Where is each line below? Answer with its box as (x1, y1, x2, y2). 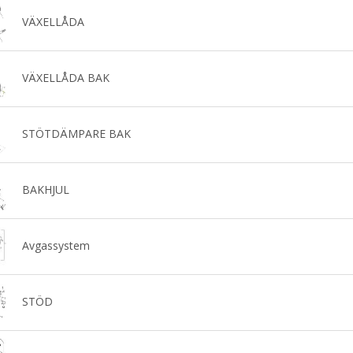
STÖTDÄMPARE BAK (21, 125, 131, 141)
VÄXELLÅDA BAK (21, 69, 110, 85)
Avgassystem (21, 237, 90, 253)
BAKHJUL (21, 181, 69, 197)
